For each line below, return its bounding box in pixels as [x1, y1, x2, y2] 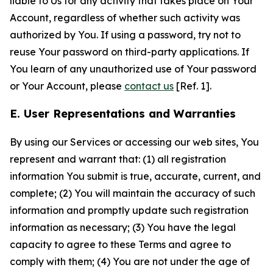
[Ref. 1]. [174, 80, 211, 92]
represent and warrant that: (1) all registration [10, 153, 226, 165]
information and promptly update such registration [10, 204, 249, 216]
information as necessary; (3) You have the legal [10, 221, 236, 233]
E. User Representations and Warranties [10, 107, 236, 121]
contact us [124, 80, 174, 92]
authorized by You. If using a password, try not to [10, 29, 241, 41]
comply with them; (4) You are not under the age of [10, 255, 250, 268]
